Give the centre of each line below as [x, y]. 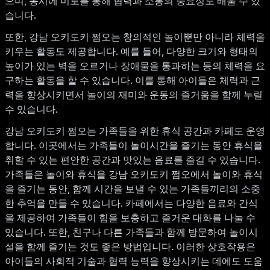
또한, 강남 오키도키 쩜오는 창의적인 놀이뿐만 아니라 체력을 [135, 37]
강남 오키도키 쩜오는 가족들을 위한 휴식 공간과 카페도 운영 [135, 131]
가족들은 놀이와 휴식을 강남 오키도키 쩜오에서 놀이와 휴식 [134, 174]
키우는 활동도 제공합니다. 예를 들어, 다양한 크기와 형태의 [131, 52]
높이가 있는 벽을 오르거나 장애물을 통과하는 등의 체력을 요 [135, 66]
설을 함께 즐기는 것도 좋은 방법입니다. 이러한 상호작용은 [130, 247]
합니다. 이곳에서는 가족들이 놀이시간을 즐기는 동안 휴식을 [134, 146]
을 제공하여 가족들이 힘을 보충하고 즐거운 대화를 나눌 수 [130, 218]
